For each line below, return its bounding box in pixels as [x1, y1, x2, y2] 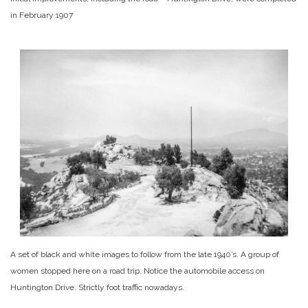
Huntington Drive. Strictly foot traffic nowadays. [10, 282, 184, 292]
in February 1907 [10, 10, 73, 21]
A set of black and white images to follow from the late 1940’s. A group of [10, 249, 279, 259]
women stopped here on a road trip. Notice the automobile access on [10, 265, 265, 276]
